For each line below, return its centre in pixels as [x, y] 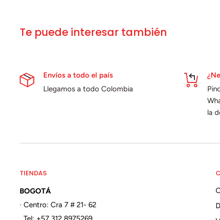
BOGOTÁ [35, 191]
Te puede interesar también [93, 32]
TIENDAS [33, 173]
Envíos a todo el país [78, 75]
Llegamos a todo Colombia [88, 89]
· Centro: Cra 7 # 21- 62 [58, 205]
